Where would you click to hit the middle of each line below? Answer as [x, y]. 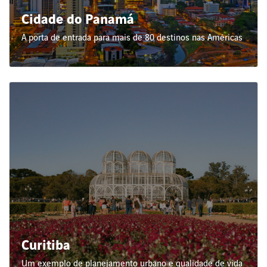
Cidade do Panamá [78, 21]
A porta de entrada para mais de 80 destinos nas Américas [132, 38]
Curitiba [46, 246]
